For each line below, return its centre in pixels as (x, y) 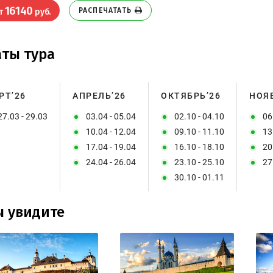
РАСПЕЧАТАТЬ (105, 10)
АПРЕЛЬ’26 (99, 96)
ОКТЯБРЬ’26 (191, 96)
